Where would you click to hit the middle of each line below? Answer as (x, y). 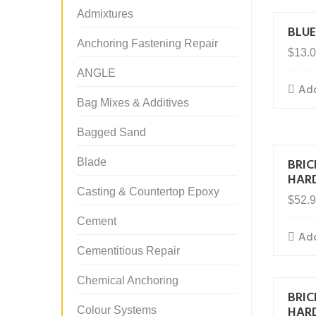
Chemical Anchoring (128, 280)
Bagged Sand (111, 132)
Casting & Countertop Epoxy (148, 192)
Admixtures (105, 14)
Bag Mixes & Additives (133, 103)
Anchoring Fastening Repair (147, 43)
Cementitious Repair (128, 251)
